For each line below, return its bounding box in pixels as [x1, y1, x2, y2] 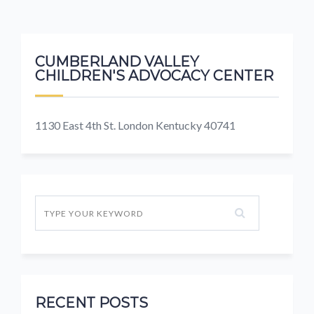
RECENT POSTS [35, 294, 148, 311]
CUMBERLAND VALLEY [35, 53, 199, 70]
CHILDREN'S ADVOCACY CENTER [35, 67, 273, 84]
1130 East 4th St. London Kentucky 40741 [35, 118, 235, 132]
